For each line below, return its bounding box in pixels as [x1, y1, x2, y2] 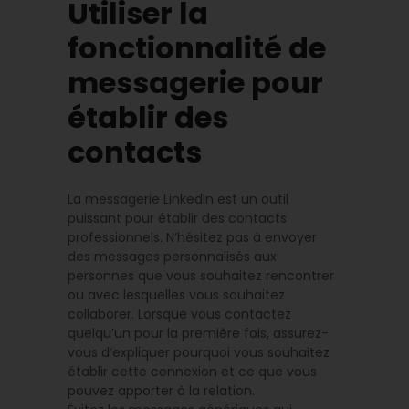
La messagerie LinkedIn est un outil [68, 189, 288, 208]
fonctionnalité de [68, 26, 326, 68]
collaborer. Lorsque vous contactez [68, 304, 291, 323]
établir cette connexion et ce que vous [68, 362, 317, 381]
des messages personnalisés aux [68, 246, 277, 266]
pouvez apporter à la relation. [68, 381, 255, 400]
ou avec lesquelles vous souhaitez [68, 285, 285, 304]
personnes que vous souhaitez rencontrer [68, 266, 334, 285]
